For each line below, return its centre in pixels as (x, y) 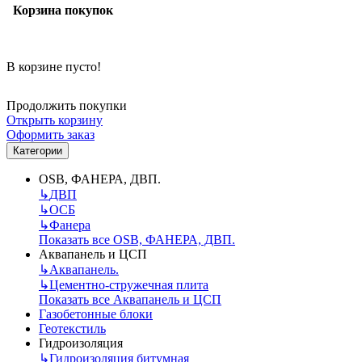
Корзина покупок (60, 11)
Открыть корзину (55, 120)
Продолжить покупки (67, 105)
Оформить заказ (51, 134)
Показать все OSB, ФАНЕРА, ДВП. (137, 239)
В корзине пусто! (54, 66)
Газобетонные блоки (96, 314)
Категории (38, 150)
